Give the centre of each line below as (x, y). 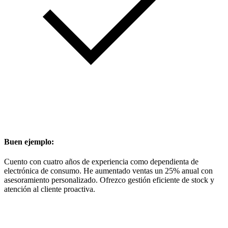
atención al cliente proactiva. (50, 189)
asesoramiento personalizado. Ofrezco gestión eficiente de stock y (109, 180)
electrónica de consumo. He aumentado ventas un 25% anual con (108, 170)
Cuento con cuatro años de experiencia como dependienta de (101, 161)
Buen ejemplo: (29, 141)
